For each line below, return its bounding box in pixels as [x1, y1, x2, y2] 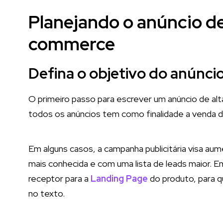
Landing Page [91, 172, 148, 184]
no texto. [28, 187, 65, 199]
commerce [28, 31, 115, 56]
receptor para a [28, 172, 91, 184]
